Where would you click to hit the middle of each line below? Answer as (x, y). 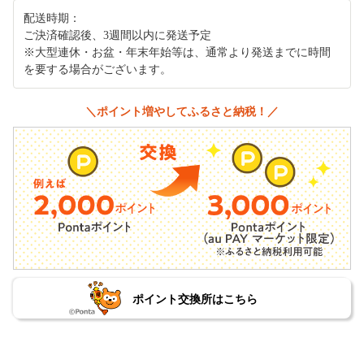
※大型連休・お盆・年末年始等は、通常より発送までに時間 (177, 52)
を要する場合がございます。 (97, 69)
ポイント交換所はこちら (195, 299)
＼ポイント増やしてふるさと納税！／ (182, 111)
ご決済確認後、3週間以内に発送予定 (117, 35)
